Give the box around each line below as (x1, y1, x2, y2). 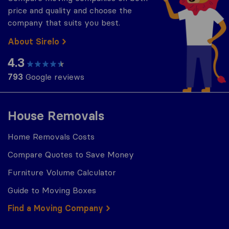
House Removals (8, 108, 104, 123)
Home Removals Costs (8, 131, 95, 142)
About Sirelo (8, 36, 59, 47)
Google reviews (23, 72, 84, 82)
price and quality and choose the (8, 5, 132, 15)
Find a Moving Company (8, 203, 103, 213)
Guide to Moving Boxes (8, 185, 96, 195)
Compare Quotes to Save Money (8, 149, 134, 159)
